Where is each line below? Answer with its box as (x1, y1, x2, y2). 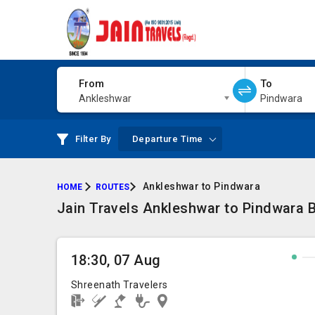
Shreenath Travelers (70, 279, 168, 290)
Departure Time (131, 134, 203, 144)
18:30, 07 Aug (70, 252, 161, 269)
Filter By (75, 134, 111, 144)
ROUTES (95, 182, 129, 192)
